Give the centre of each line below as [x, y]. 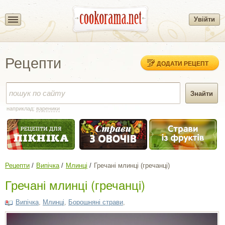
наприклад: [21, 108]
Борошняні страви [96, 202]
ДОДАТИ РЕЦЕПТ [183, 63]
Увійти [204, 19]
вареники [48, 108]
